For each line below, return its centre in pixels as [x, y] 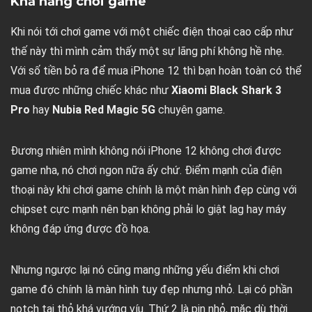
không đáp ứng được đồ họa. [80, 229]
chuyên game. [190, 110]
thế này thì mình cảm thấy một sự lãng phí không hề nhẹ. [147, 52]
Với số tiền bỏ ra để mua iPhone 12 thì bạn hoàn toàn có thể [156, 71]
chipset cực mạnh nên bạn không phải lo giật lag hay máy [148, 210]
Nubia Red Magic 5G [104, 110]
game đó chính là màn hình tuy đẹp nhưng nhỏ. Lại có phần [151, 290]
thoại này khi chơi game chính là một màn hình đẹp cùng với [154, 190]
